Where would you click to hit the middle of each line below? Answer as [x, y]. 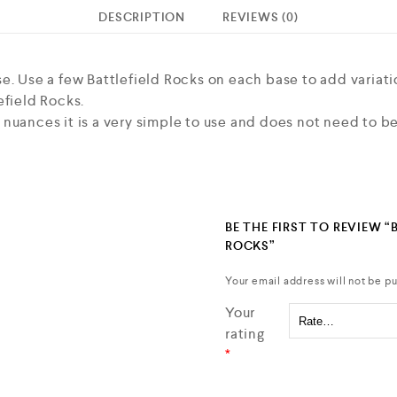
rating [247, 334]
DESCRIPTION [142, 17]
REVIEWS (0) [261, 17]
